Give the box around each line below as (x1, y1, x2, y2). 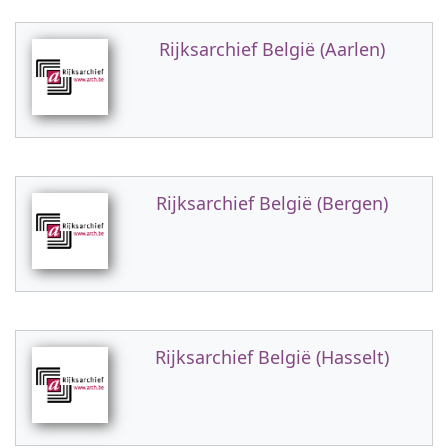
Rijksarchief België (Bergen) (156, 191, 388, 215)
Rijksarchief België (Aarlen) (159, 37, 385, 61)
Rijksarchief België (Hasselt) (155, 345, 389, 369)
